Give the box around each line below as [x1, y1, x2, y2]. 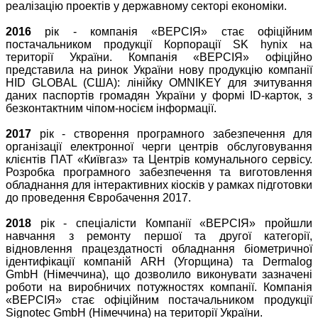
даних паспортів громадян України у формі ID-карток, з [6, 89, 312, 102]
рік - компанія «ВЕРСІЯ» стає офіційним [31, 26, 312, 38]
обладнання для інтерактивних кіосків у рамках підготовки [6, 179, 312, 192]
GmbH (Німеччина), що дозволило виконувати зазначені [6, 268, 312, 281]
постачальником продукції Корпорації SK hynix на [6, 38, 312, 51]
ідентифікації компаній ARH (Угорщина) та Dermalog [6, 256, 312, 268]
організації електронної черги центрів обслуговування [6, 141, 312, 153]
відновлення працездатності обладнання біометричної [6, 243, 312, 256]
